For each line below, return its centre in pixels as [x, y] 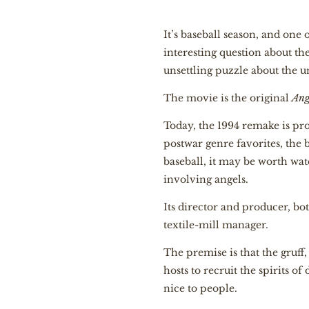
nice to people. [201, 288]
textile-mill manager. [216, 225]
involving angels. [206, 179]
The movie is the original [228, 98]
